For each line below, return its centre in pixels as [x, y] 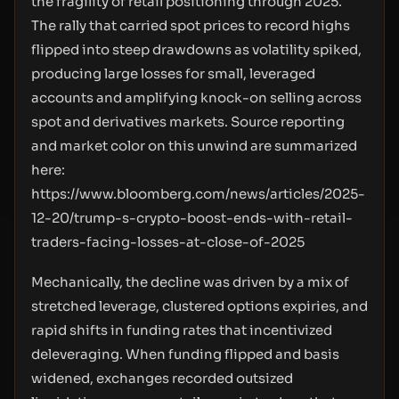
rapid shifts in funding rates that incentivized [182, 330]
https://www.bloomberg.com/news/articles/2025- [198, 194]
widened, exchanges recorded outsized [162, 378]
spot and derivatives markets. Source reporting [188, 122]
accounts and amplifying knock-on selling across [196, 98]
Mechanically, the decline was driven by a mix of [190, 282]
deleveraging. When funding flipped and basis [185, 354]
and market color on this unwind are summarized [194, 146]
